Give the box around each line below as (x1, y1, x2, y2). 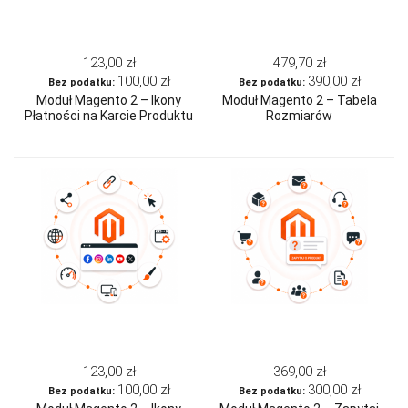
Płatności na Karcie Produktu (25, 108, 193, 124)
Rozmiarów (266, 108, 332, 124)
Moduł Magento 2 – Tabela (221, 93, 377, 108)
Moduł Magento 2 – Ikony (36, 93, 181, 108)
